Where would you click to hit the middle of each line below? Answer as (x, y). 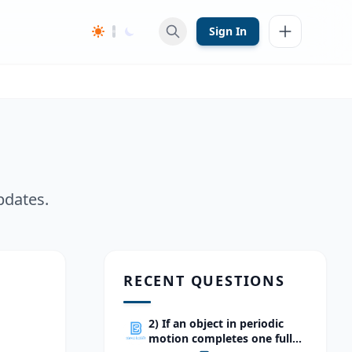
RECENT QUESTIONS (204, 280)
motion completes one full (220, 338)
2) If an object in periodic (216, 323)
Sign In (228, 31)
